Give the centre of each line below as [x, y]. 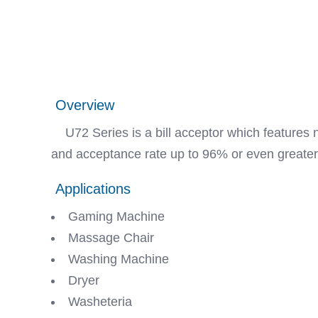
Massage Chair [113, 238]
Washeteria [100, 302]
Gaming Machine [116, 216]
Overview [85, 105]
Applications [93, 189]
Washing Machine [119, 259]
